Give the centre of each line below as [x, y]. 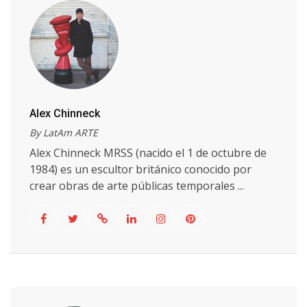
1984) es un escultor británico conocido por [140, 169]
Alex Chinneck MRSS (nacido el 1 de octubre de [148, 153]
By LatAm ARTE [64, 133]
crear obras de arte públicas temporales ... [137, 186]
